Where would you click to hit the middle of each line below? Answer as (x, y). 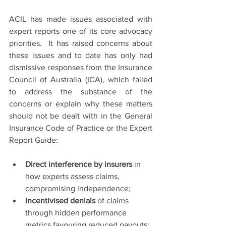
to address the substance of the (81, 92)
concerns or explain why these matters (81, 104)
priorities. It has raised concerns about (81, 43)
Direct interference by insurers (79, 164)
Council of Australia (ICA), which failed (81, 80)
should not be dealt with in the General (81, 116)
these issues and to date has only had (81, 55)
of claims (113, 201)
